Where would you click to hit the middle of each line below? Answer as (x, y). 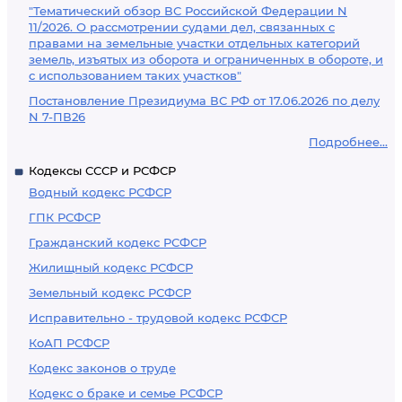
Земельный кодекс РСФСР (110, 293)
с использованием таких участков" (135, 75)
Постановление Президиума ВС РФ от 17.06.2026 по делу (204, 100)
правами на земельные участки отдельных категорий (194, 43)
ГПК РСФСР (65, 217)
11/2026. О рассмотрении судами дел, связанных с (182, 27)
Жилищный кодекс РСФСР (111, 267)
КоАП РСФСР (69, 343)
